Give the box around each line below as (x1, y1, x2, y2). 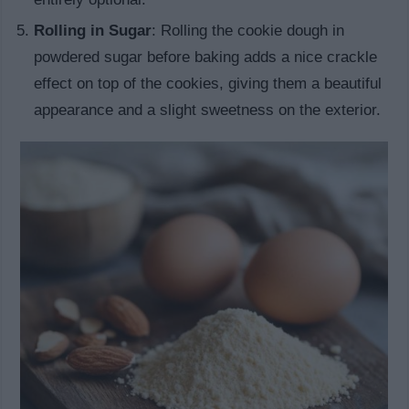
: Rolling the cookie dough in (152, 22, 345, 40)
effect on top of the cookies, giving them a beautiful (34, 75, 383, 93)
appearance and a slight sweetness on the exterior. (34, 101, 382, 120)
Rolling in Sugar (34, 22, 152, 40)
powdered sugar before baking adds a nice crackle (34, 48, 378, 67)
